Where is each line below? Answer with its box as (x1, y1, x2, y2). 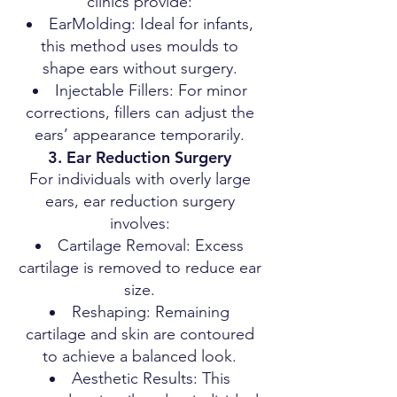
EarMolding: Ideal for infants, (48, 14, 253, 34)
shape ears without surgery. (42, 58, 237, 78)
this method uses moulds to (41, 36, 238, 56)
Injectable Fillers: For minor (54, 81, 247, 100)
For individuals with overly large (28, 169, 251, 189)
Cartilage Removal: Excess (58, 236, 244, 255)
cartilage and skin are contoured (25, 324, 254, 344)
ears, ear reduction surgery (44, 191, 235, 211)
